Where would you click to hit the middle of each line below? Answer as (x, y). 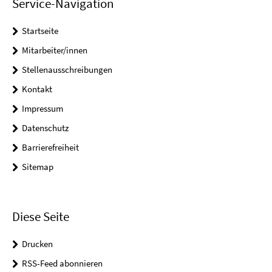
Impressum (42, 108)
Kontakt (37, 89)
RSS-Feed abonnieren (62, 263)
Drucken (37, 243)
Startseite (40, 30)
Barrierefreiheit (50, 147)
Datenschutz (45, 127)
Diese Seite (41, 216)
